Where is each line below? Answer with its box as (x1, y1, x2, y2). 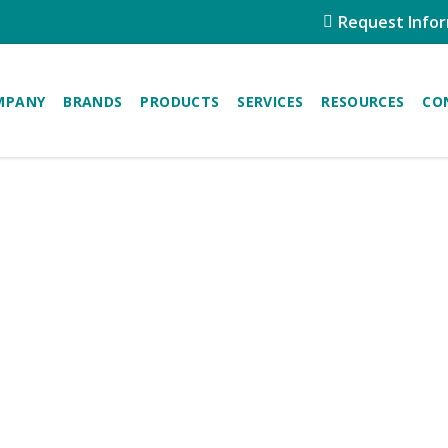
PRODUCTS (140, 91, 220, 111)
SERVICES (237, 91, 304, 111)
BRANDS (63, 91, 123, 111)
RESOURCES (321, 91, 405, 111)
